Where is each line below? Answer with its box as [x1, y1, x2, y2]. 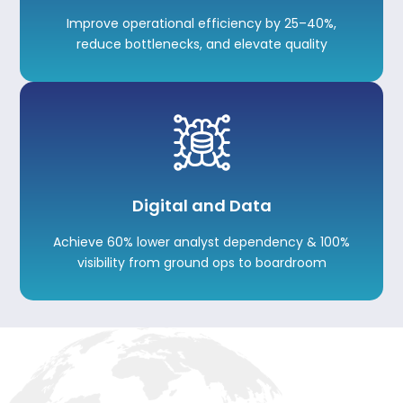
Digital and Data [131, 194, 272, 218]
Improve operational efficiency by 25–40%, [67, 14, 336, 33]
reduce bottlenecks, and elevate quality [76, 35, 327, 54]
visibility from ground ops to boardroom [76, 254, 327, 273]
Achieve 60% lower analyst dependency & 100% [53, 233, 350, 252]
